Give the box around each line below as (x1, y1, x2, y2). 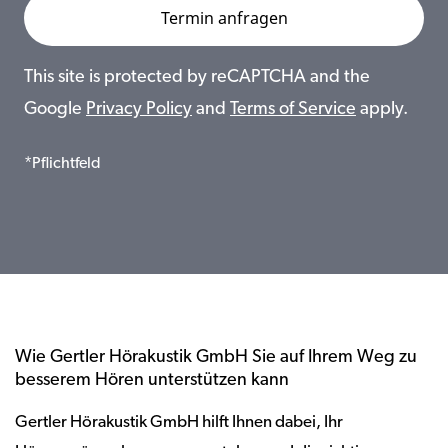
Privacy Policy (86, 100, 192, 119)
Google (24, 100, 86, 119)
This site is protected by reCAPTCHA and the (24, 68, 370, 87)
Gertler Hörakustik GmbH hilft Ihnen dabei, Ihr (15, 414, 343, 431)
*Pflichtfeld (24, 156, 101, 172)
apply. (356, 100, 408, 119)
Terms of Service (230, 100, 356, 119)
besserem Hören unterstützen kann (15, 371, 289, 390)
